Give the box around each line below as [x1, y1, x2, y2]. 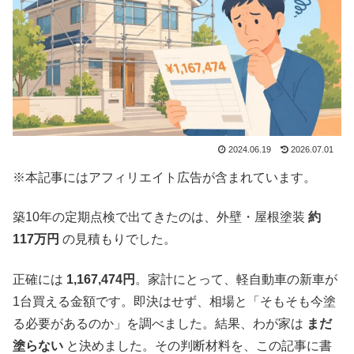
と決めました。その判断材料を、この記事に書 [63, 338, 332, 352]
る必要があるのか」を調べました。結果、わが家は [13, 316, 307, 330]
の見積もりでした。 [59, 232, 176, 247]
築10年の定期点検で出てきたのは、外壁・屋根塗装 [13, 210, 308, 224]
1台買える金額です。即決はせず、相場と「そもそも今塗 [13, 294, 336, 308]
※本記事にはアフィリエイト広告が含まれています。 [13, 170, 316, 184]
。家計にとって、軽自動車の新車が [135, 272, 337, 286]
